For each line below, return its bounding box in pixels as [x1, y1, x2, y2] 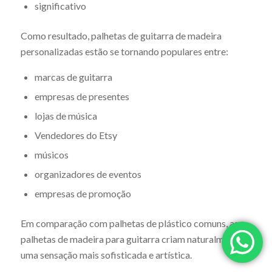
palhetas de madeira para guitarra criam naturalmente [20, 233, 242, 245]
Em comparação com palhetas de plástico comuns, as [20, 217, 239, 229]
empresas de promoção [34, 188, 131, 200]
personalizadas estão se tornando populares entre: [20, 45, 228, 57]
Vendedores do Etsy [34, 129, 117, 141]
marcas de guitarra [34, 71, 112, 83]
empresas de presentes [34, 90, 129, 103]
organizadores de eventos [34, 168, 141, 180]
